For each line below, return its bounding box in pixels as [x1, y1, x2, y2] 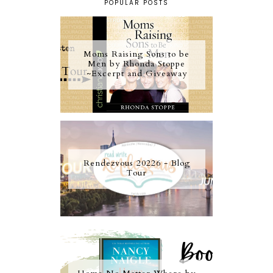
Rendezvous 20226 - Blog [83, 157, 190, 169]
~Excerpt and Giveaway [86, 68, 187, 80]
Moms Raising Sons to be [83, 48, 190, 60]
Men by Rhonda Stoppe [88, 58, 185, 70]
